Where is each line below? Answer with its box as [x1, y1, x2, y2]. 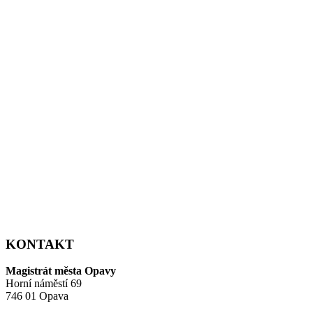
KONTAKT [6, 236, 74, 252]
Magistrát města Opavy [6, 265, 116, 277]
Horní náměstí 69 [6, 277, 82, 290]
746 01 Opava [6, 290, 68, 303]
